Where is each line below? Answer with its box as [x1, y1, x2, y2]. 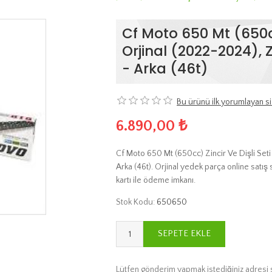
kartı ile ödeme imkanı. [116, 175, 195, 185]
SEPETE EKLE [158, 228, 211, 239]
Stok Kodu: [116, 197, 155, 207]
